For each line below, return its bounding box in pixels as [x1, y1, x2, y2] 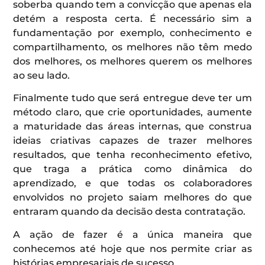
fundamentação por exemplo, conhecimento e [13, 27, 252, 38]
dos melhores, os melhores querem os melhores [13, 55, 252, 67]
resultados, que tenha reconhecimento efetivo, [13, 149, 252, 161]
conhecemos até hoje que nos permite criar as [13, 243, 252, 254]
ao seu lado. [13, 69, 70, 81]
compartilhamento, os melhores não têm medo [13, 41, 252, 53]
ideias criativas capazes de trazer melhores [13, 135, 252, 147]
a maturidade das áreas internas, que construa [13, 121, 252, 132]
